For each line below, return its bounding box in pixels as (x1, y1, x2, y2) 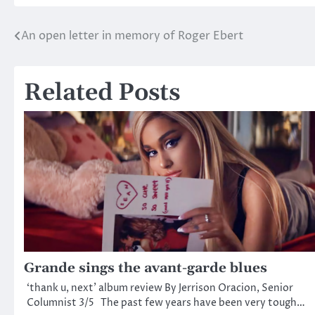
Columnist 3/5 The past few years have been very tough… (27, 296, 305, 311)
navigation (13, 54, 105, 76)
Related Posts (24, 78, 180, 109)
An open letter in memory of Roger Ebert (21, 28, 243, 44)
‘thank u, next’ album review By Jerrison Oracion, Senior (27, 281, 293, 296)
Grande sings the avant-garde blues (24, 259, 267, 278)
